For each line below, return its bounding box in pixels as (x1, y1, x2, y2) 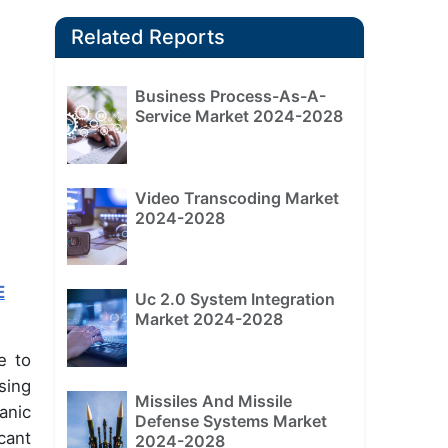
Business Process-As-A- (134, 86, 326, 107)
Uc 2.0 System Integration (134, 289, 335, 310)
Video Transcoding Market (134, 187, 339, 208)
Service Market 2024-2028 (134, 106, 343, 127)
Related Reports (70, 25, 225, 50)
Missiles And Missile (134, 391, 292, 412)
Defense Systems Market (134, 411, 327, 432)
